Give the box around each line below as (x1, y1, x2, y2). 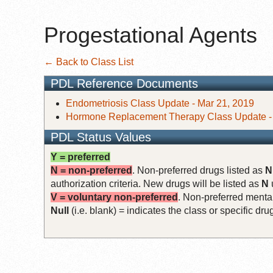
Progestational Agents (44, 23, 257, 48)
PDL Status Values (51, 130, 151, 144)
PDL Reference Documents (51, 76, 198, 90)
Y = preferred (51, 151, 110, 162)
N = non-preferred (51, 165, 132, 175)
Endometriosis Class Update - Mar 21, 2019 (66, 97, 254, 108)
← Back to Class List (44, 56, 133, 67)
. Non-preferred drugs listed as (132, 165, 265, 175)
